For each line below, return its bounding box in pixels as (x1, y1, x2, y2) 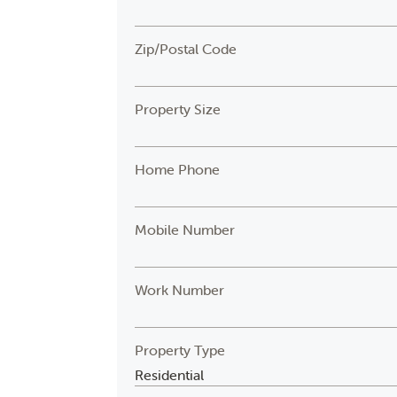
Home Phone (135, 160, 221, 178)
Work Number (135, 281, 225, 299)
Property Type (135, 341, 226, 359)
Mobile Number (135, 221, 236, 238)
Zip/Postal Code (135, 40, 237, 58)
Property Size (135, 100, 222, 118)
